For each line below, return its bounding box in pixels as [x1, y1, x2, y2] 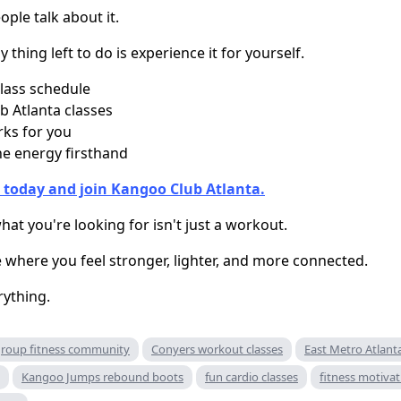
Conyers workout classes [151, 341, 283, 358]
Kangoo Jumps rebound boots [21, 369, 183, 386]
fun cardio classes [205, 369, 298, 386]
